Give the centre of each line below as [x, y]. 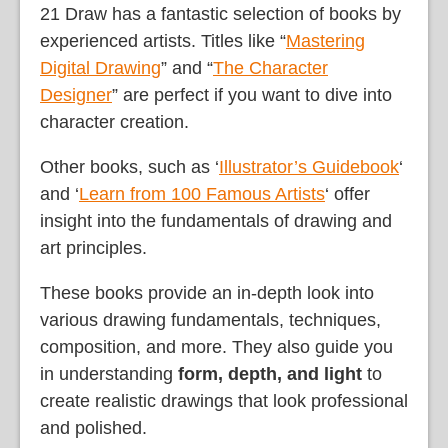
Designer [76, 95]
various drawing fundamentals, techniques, [210, 320]
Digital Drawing [100, 68]
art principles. [93, 248]
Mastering [325, 41]
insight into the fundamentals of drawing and [216, 221]
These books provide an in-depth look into [207, 293]
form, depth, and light [267, 374]
